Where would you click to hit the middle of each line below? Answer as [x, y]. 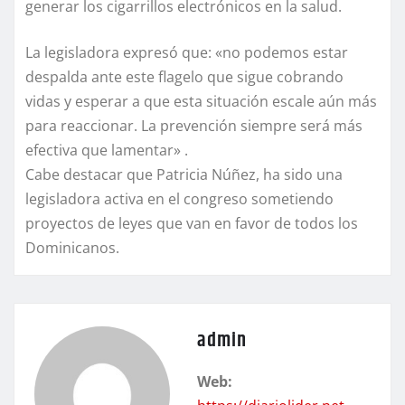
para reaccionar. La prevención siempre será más [194, 126]
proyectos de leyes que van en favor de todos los [192, 224]
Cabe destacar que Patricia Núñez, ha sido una [184, 175]
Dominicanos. [72, 248]
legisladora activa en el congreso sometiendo [179, 199]
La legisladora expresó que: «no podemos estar [187, 53]
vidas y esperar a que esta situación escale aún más [201, 102]
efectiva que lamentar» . [107, 151]
